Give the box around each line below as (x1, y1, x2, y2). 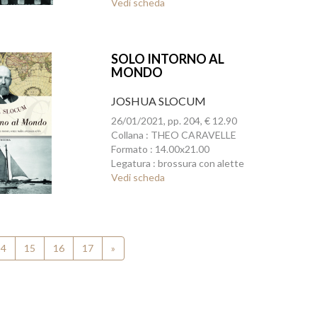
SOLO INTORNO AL (110, 51, 224, 67)
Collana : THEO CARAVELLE (110, 129, 236, 141)
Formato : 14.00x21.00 (110, 143, 209, 155)
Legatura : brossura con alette (110, 157, 244, 169)
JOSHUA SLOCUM (110, 94, 206, 108)
